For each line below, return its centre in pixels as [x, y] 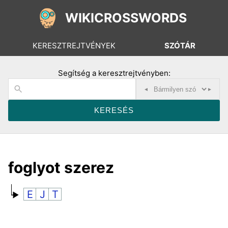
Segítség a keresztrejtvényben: [114, 73]
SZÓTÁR [180, 46]
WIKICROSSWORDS [126, 18]
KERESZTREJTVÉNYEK [74, 46]
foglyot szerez [61, 167]
